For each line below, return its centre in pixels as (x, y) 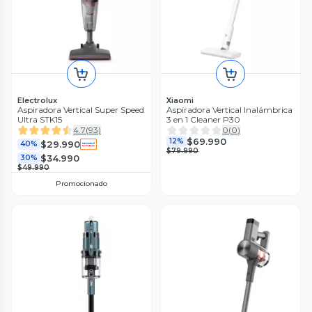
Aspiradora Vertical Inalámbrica (229, 110)
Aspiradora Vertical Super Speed (81, 110)
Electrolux (37, 101)
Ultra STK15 (40, 120)
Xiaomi (180, 101)
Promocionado (81, 184)
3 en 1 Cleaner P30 (203, 120)
